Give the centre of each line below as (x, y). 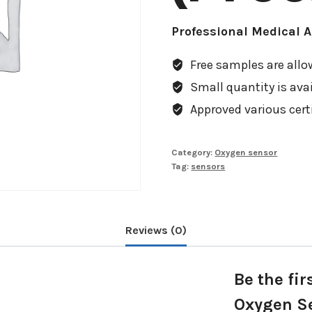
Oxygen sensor (246, 153)
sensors (208, 166)
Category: (193, 153)
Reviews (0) (156, 230)
